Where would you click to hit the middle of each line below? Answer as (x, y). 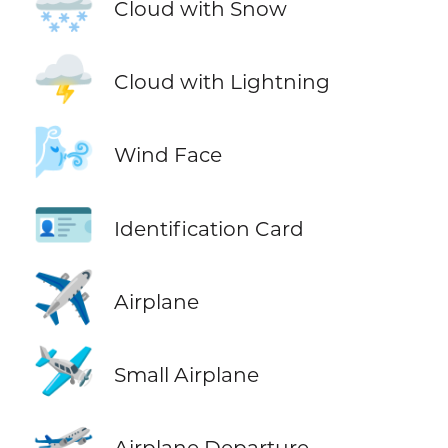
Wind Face (167, 155)
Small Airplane (186, 374)
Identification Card (208, 228)
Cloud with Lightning (221, 82)
